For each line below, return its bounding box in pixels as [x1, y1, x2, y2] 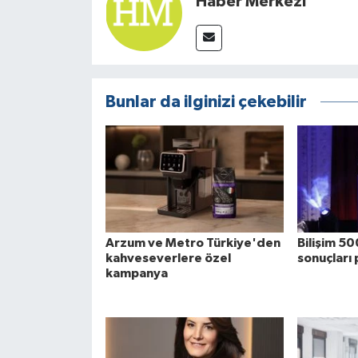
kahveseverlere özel [105, 252, 231, 265]
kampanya [105, 267, 168, 280]
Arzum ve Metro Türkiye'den [105, 237, 280, 250]
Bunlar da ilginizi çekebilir [105, 93, 307, 111]
